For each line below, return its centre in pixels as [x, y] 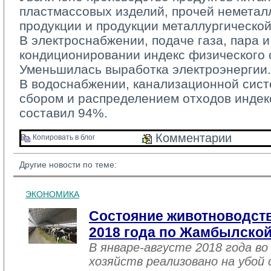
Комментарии [192, 138]
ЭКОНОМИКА [52, 194]
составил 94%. [64, 113]
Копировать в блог [63, 138]
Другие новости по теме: [68, 165]
